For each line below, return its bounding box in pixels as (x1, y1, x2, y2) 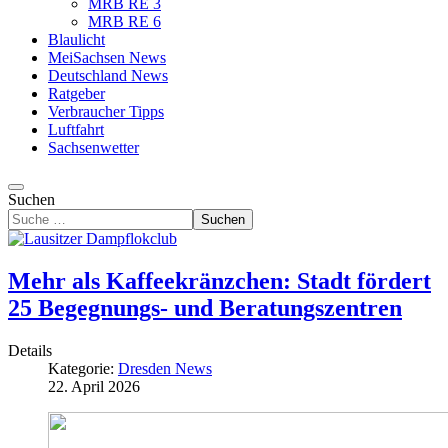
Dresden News (118, 359, 212, 377)
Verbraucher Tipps (48, 103, 164, 120)
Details (8, 341, 52, 359)
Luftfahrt (48, 121, 104, 138)
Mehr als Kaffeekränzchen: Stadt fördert (8, 267, 431, 294)
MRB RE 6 (88, 13, 161, 30)
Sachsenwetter (48, 139, 139, 156)
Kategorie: (48, 359, 118, 377)
